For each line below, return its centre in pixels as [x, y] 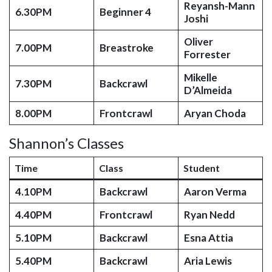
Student [202, 168]
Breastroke [126, 48]
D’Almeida [208, 90]
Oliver [198, 42]
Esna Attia [208, 238]
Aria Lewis [208, 261]
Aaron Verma [215, 192]
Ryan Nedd [209, 215]
